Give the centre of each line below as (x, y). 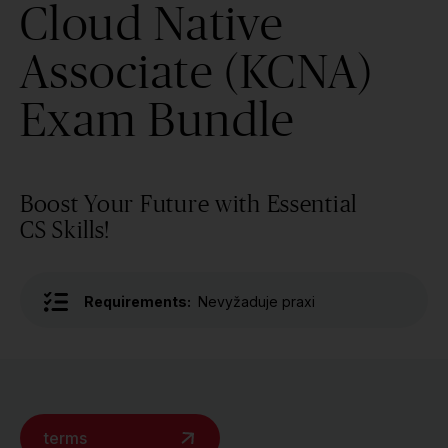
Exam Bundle (158, 119)
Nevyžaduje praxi (256, 301)
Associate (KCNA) (197, 71)
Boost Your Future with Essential (189, 203)
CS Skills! (65, 229)
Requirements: (137, 301)
